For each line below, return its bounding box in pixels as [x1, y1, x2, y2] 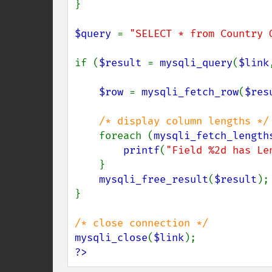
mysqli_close [75, 231, 148, 244]
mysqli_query [160, 56, 233, 69]
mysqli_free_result [99, 173, 208, 186]
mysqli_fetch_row [141, 86, 239, 98]
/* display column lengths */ [99, 115, 269, 127]
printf [123, 144, 160, 157]
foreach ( [99, 129, 154, 142]
